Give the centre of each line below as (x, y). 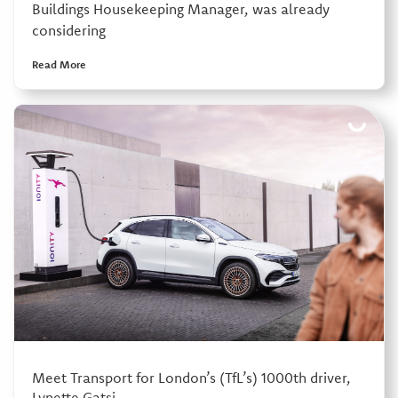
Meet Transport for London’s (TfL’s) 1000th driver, (191, 377)
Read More (59, 65)
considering (68, 31)
